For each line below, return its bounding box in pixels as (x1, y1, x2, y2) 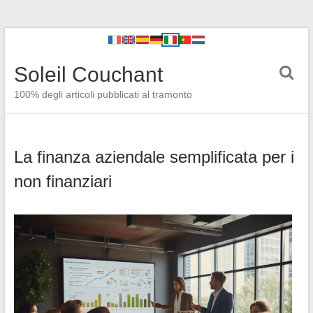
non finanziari (13, 172, 112, 191)
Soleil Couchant (13, 63, 163, 86)
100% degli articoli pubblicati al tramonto (13, 89, 192, 100)
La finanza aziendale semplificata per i (13, 147, 294, 166)
